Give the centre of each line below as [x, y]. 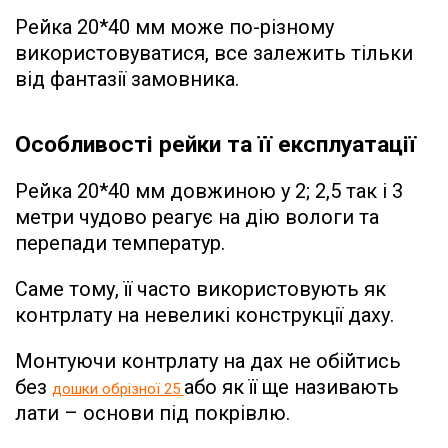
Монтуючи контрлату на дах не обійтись [208, 360]
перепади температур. [120, 242]
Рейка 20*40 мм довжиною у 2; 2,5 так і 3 [209, 190]
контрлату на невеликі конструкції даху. [204, 314]
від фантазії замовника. [127, 78]
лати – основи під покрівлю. [152, 412]
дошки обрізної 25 [116, 388]
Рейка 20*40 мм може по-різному [174, 26]
